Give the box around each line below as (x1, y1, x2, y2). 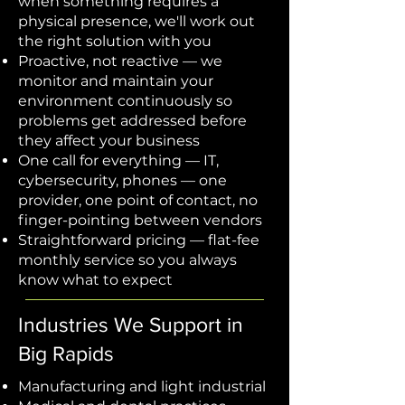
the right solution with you (18, 33, 212, 50)
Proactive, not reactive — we (18, 52, 222, 70)
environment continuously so (18, 92, 232, 109)
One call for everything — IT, (18, 152, 219, 169)
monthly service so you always (18, 251, 237, 268)
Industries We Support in (18, 314, 243, 335)
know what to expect (18, 271, 173, 288)
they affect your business (18, 132, 200, 149)
